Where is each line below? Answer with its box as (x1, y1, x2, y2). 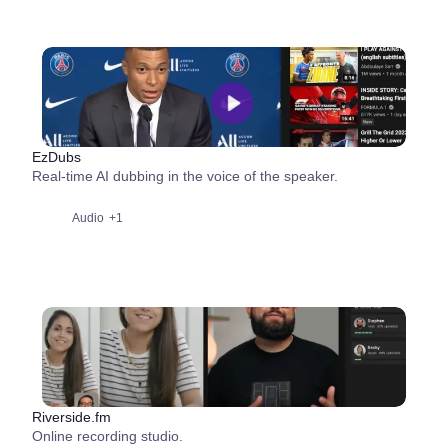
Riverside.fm (32, 409, 111, 425)
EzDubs (32, 149, 81, 165)
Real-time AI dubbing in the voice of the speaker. (32, 168, 338, 184)
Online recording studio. (32, 428, 183, 444)
